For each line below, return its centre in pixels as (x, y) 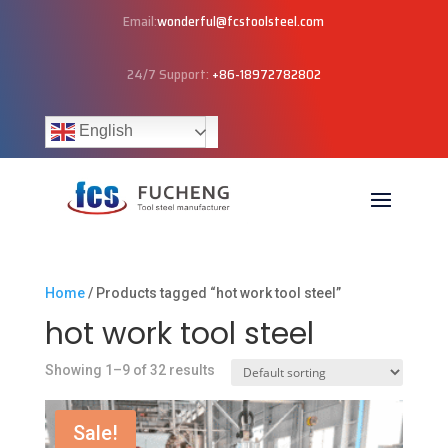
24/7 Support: (169, 74)
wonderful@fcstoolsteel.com (241, 21)
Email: (140, 21)
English (103, 131)
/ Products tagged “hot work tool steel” (212, 293)
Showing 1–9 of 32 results (129, 370)
